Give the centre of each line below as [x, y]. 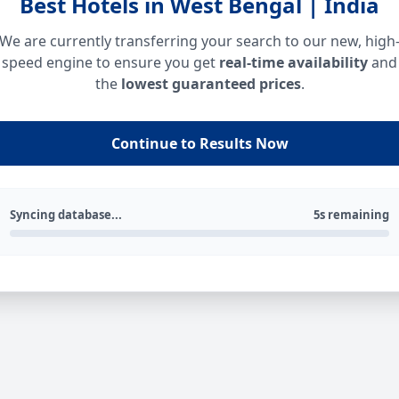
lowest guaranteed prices [211, 84]
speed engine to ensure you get [110, 62]
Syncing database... [66, 215]
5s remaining [351, 215]
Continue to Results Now [199, 143]
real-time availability [293, 62]
